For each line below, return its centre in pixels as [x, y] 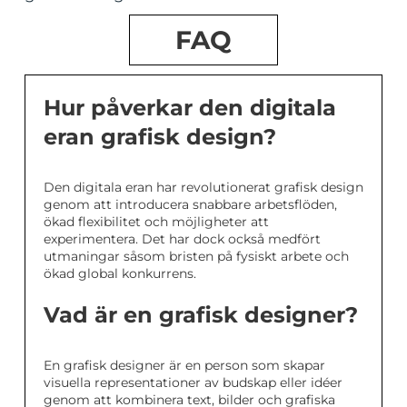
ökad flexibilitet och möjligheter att [156, 222]
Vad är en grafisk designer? [201, 315]
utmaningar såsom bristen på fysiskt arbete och [196, 256]
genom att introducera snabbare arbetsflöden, [190, 204]
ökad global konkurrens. [120, 273]
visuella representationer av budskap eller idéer [193, 382]
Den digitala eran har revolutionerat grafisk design [203, 187]
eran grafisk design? [160, 137]
